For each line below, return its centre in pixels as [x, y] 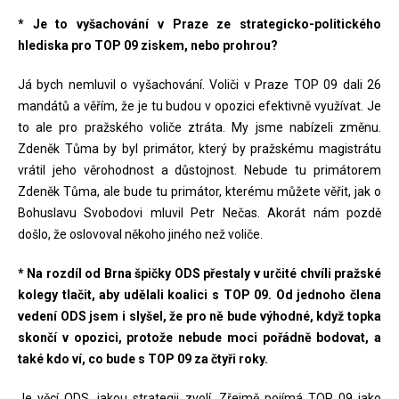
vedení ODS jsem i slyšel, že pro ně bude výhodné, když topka [199, 316]
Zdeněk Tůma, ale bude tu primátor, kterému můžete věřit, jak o [199, 191]
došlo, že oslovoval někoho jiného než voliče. [140, 234]
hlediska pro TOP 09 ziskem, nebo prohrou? [148, 45]
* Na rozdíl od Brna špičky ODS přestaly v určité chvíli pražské [199, 273]
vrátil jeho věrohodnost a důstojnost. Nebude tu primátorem [199, 170]
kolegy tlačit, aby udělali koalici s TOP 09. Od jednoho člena [199, 295]
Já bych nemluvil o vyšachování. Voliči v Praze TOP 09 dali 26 [199, 85]
